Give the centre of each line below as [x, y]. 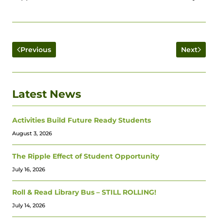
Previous [36, 50]
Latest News [47, 94]
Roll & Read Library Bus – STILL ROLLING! [84, 192]
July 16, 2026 [29, 169]
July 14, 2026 [29, 205]
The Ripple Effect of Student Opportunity [86, 156]
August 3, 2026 [32, 133]
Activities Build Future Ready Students [82, 120]
